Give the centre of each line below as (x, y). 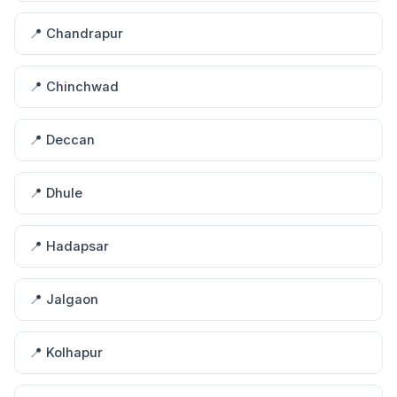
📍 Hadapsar (69, 246)
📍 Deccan (62, 140)
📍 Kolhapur (66, 353)
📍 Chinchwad (74, 87)
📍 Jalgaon (64, 300)
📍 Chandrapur (76, 34)
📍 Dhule (56, 193)
